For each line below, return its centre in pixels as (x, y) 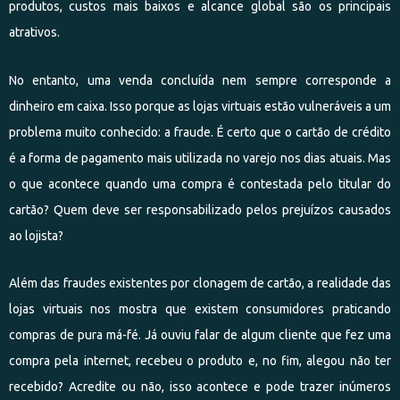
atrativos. (34, 32)
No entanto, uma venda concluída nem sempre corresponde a (200, 80)
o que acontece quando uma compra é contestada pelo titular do (200, 183)
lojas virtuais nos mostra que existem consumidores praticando (200, 309)
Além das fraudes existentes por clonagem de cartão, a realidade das (200, 283)
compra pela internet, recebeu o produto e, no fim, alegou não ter (200, 361)
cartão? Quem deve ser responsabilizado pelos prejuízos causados (200, 209)
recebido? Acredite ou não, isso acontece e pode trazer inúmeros (200, 387)
